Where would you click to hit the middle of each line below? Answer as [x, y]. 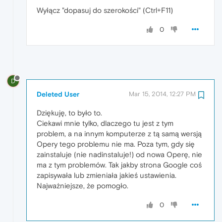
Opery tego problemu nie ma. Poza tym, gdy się [116, 144]
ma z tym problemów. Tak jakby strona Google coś [119, 165]
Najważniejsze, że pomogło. [83, 186]
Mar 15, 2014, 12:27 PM [162, 94]
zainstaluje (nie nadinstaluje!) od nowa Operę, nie [119, 155]
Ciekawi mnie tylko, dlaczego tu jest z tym [105, 123]
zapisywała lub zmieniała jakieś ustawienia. [107, 175]
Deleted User [58, 94]
